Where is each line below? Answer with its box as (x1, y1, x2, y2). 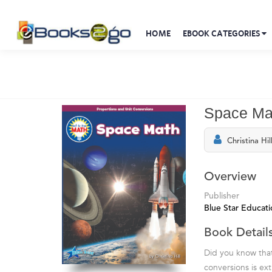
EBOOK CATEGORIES (182, 29, 262, 38)
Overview (204, 171, 256, 183)
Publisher (204, 192, 239, 200)
